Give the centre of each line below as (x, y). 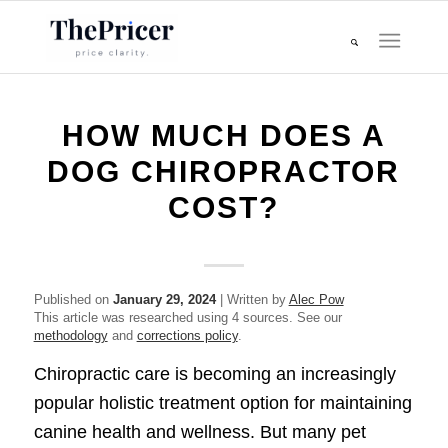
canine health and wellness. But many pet (199, 432)
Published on (73, 299)
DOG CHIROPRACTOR (224, 171)
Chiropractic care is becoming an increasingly (214, 374)
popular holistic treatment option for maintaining (222, 403)
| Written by (252, 299)
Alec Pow (316, 299)
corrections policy (187, 335)
